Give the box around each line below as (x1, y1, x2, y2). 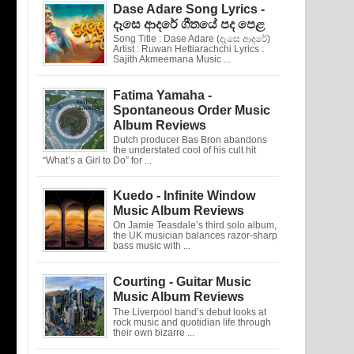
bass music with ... (113, 241, 190, 251)
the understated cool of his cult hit (113, 145, 256, 155)
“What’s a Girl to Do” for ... (43, 155, 152, 165)
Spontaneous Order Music (113, 103, 270, 117)
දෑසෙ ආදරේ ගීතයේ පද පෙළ (113, 17, 265, 31)
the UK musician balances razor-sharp (113, 231, 277, 241)
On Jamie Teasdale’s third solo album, (113, 220, 277, 231)
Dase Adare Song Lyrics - (113, 2, 265, 16)
